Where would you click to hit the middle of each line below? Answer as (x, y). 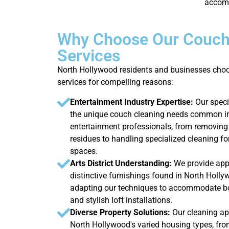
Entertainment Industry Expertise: (133, 102)
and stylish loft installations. (121, 200)
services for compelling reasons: (115, 82)
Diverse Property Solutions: (121, 212)
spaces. (84, 151)
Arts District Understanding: (122, 163)
